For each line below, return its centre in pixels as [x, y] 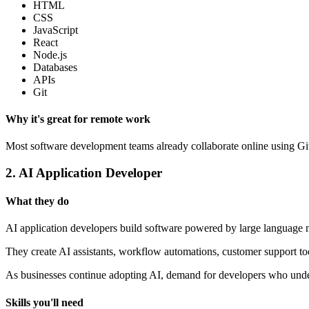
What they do [37, 201]
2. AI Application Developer [84, 172]
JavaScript [56, 30]
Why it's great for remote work [78, 119]
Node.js [50, 54]
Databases [55, 67]
